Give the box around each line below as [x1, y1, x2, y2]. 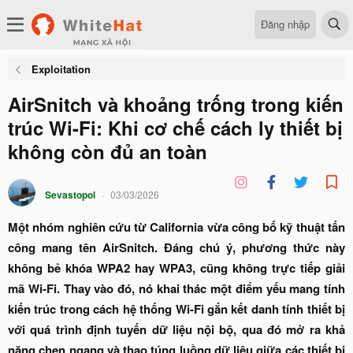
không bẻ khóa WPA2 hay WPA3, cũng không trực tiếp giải [8, 259, 345, 277]
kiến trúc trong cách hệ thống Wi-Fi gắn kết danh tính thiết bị [8, 300, 345, 318]
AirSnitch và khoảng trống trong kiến [8, 91, 344, 117]
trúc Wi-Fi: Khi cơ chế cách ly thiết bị [8, 114, 343, 141]
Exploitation [31, 61, 91, 76]
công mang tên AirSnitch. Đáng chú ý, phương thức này [8, 239, 345, 256]
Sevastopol [45, 188, 95, 202]
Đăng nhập [261, 16, 310, 32]
